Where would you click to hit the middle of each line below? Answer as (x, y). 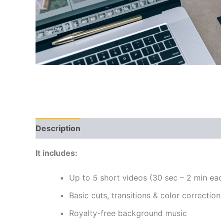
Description (58, 128)
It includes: (56, 153)
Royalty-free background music (128, 213)
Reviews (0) (114, 128)
